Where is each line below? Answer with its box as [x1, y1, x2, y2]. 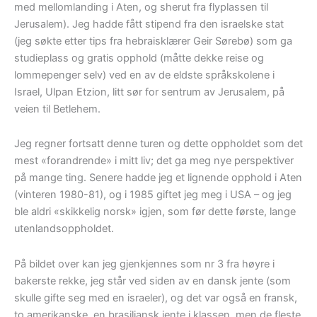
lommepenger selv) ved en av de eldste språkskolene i [14, 68, 275, 81]
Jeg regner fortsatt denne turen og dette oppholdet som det [14, 137, 303, 151]
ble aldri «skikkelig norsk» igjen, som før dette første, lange [14, 205, 296, 219]
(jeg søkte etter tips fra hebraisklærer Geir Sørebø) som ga [14, 34, 292, 47]
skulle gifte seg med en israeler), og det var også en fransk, [14, 291, 297, 304]
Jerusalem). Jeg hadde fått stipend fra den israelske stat [14, 17, 284, 30]
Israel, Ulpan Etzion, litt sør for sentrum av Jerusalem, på [14, 85, 284, 98]
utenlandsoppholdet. [14, 222, 114, 236]
